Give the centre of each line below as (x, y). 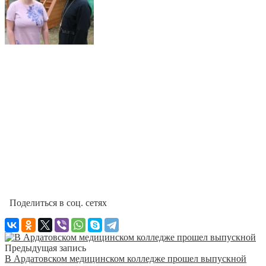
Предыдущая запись (45, 248)
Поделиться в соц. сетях (56, 202)
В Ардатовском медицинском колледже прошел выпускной (126, 258)
